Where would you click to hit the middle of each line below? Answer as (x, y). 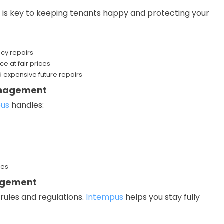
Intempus (105, 197)
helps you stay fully (162, 197)
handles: (27, 105)
